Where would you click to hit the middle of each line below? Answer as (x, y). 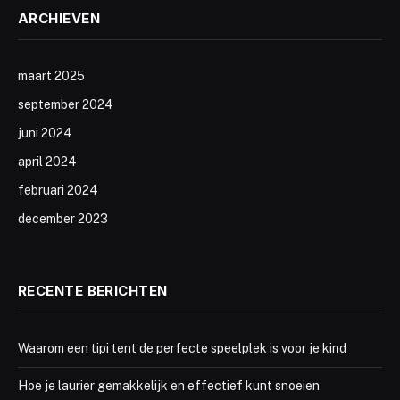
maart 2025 (51, 76)
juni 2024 (45, 133)
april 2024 (47, 162)
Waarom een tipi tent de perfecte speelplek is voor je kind (182, 348)
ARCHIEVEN (59, 18)
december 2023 (63, 219)
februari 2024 (58, 190)
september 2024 (66, 104)
